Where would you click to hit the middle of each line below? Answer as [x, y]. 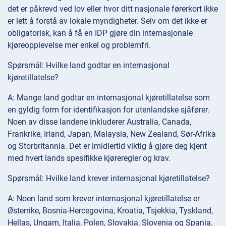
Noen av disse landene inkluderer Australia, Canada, [99, 122]
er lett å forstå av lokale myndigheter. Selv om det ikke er [107, 21]
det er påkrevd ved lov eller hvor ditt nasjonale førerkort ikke [113, 9]
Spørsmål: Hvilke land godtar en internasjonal [89, 66]
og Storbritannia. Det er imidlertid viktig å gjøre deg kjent [107, 146]
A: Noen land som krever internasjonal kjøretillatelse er [104, 199]
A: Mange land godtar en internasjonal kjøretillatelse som [109, 98]
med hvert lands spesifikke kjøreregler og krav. [89, 158]
